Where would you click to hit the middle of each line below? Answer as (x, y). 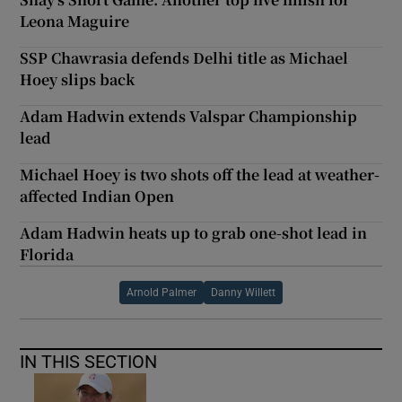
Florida (47, 254)
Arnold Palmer (162, 292)
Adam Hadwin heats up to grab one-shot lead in (194, 232)
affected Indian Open (97, 196)
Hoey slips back (78, 79)
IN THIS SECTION (89, 361)
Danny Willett (243, 292)
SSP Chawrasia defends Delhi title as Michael (184, 57)
